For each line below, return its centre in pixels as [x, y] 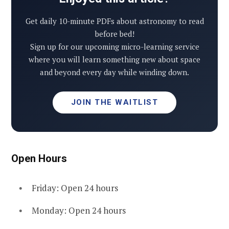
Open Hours [39, 159]
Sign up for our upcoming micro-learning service [114, 46]
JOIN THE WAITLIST [114, 102]
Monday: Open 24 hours [79, 211]
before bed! [114, 33]
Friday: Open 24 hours [75, 188]
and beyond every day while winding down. [114, 72]
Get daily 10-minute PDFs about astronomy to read [114, 21]
